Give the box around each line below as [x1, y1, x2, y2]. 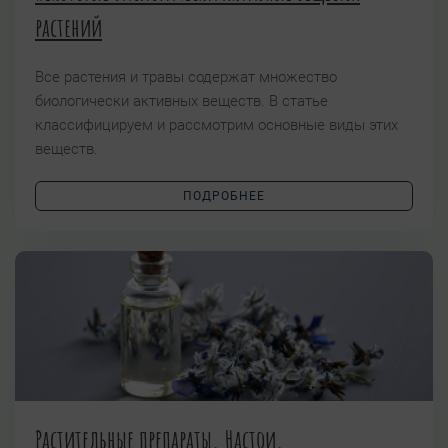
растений [35, 11, 102, 44]
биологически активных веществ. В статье [35, 92, 328, 111]
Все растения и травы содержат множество [35, 68, 337, 87]
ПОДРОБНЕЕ [183, 189, 265, 204]
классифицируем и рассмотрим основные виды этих [35, 116, 398, 135]
